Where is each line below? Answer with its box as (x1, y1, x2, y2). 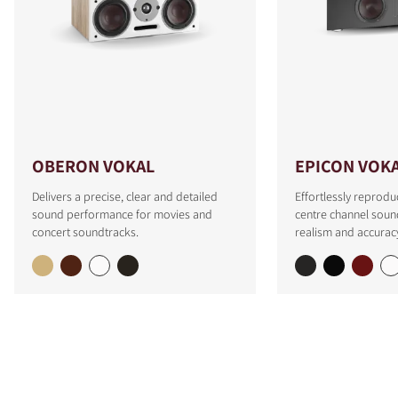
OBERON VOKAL (32, 155, 155, 179)
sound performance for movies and (32, 206, 212, 223)
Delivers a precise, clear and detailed (32, 188, 218, 205)
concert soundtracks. (32, 224, 139, 241)
